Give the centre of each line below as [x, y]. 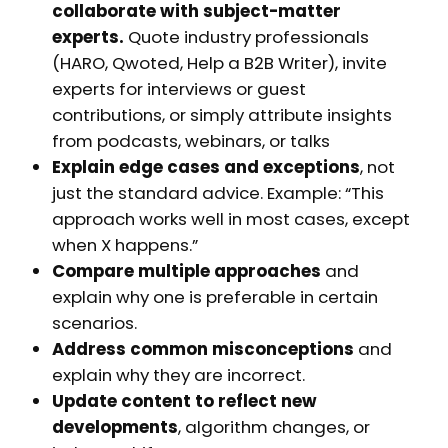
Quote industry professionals [246, 37]
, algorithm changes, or [273, 427]
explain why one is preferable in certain [214, 297]
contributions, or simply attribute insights [221, 115]
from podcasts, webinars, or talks [190, 141]
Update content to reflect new [184, 401]
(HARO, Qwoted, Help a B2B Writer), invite [219, 63]
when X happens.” [124, 245]
